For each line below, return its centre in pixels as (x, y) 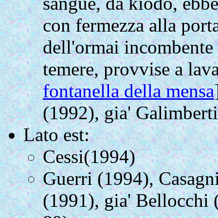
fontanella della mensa (128, 91)
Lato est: (56, 135)
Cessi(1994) (89, 157)
